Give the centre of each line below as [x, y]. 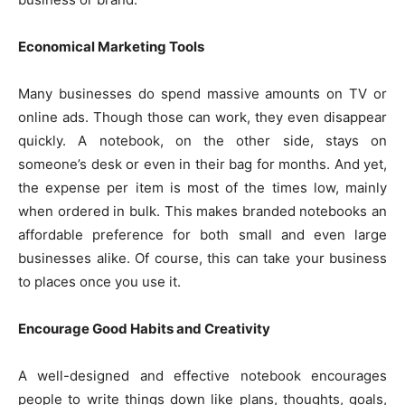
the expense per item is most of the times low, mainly [202, 188]
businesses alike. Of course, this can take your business [202, 259]
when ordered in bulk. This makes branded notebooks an [202, 212]
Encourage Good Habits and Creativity [144, 329]
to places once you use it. [99, 282]
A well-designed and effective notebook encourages [202, 376]
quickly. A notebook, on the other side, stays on [202, 141]
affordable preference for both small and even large [202, 235]
